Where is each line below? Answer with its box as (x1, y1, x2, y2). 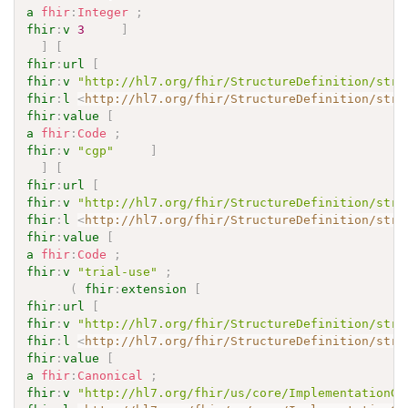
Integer (77, 5, 129, 19)
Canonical (77, 368, 144, 382)
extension (121, 281, 188, 296)
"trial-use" (77, 264, 158, 279)
